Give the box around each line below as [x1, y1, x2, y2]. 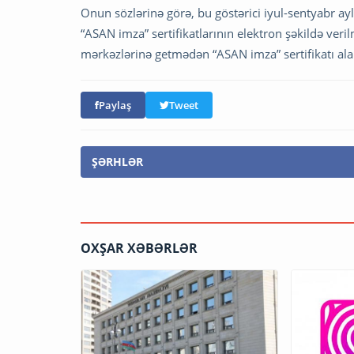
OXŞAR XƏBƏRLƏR [81, 239, 198, 257]
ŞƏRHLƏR [92, 153, 143, 169]
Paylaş [99, 97, 131, 112]
